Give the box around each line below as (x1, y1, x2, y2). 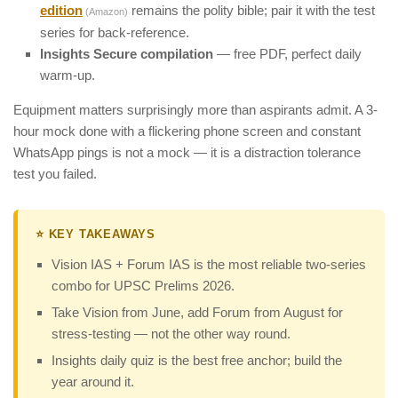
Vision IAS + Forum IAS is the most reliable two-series (52, 257, 366, 273)
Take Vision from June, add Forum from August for (52, 305, 343, 321)
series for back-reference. (40, 25, 189, 41)
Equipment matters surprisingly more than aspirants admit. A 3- (13, 102, 378, 118)
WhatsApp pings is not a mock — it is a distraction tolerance (13, 145, 361, 161)
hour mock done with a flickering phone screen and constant (13, 123, 361, 139)
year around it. (52, 374, 134, 390)
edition (40, 3, 83, 19)
